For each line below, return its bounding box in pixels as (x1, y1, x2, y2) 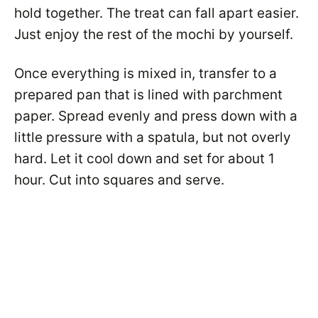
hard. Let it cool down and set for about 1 (14, 150, 275, 167)
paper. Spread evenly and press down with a (14, 108, 297, 124)
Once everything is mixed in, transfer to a (14, 65, 277, 82)
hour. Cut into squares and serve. (14, 172, 224, 188)
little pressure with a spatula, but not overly (14, 129, 291, 146)
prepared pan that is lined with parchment (14, 87, 283, 103)
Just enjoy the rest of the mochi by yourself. (14, 26, 293, 43)
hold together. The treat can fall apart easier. (14, 5, 299, 21)
